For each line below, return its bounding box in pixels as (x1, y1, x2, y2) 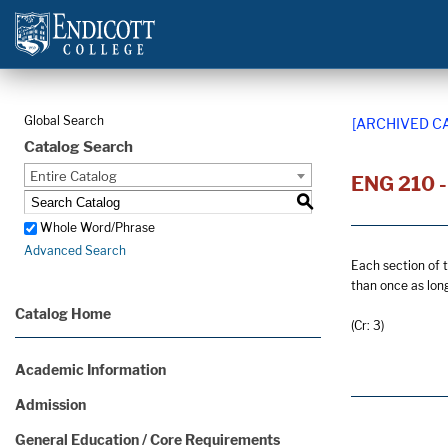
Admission (15, 396, 86, 413)
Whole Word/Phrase (40, 220, 155, 236)
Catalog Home (15, 305, 111, 322)
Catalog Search (24, 138, 133, 157)
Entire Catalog (30, 168, 117, 185)
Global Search (24, 113, 104, 128)
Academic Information (15, 361, 166, 378)
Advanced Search (24, 243, 126, 259)
